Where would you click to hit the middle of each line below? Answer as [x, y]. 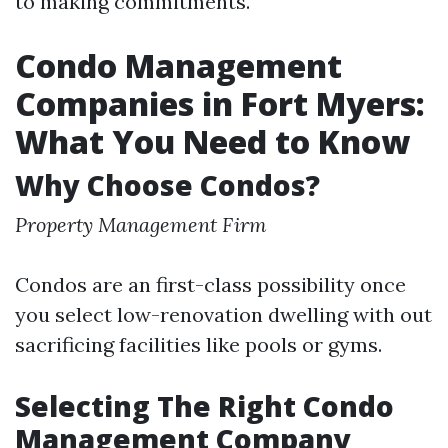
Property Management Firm [141, 224]
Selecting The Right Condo [204, 406]
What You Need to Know [212, 141]
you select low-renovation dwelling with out [223, 314]
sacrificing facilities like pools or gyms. [198, 344]
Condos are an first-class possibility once [210, 284]
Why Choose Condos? [167, 185]
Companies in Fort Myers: [220, 103]
